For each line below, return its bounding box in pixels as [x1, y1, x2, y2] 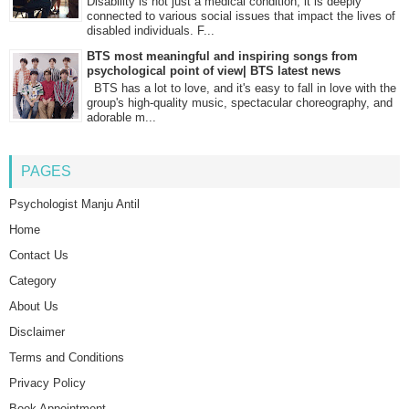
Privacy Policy [9, 376, 86, 391]
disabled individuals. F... [87, 24, 215, 38]
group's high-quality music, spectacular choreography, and [87, 95, 393, 110]
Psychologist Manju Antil [9, 197, 140, 212]
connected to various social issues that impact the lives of [87, 9, 395, 24]
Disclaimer [9, 325, 65, 340]
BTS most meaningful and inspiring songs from [87, 49, 358, 64]
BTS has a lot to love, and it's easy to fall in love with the [87, 80, 396, 95]
